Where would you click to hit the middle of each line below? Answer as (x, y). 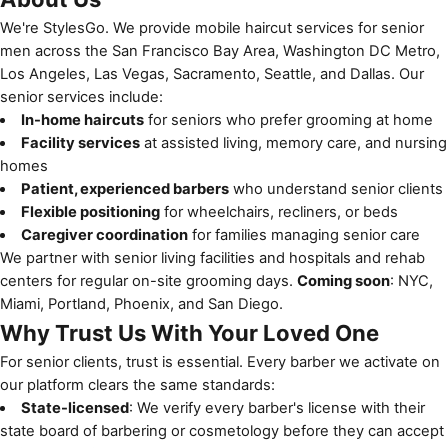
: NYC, (411, 280)
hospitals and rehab (357, 257)
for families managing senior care (303, 234)
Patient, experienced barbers (124, 188)
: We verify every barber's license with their (276, 407)
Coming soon (343, 280)
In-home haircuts (82, 119)
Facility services (80, 142)
